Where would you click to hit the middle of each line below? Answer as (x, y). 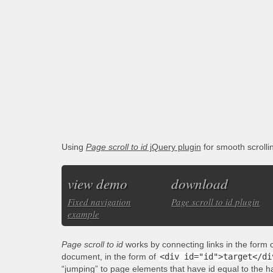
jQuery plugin (174, 147)
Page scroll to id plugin (216, 202)
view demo (97, 183)
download (200, 183)
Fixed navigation (99, 202)
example (83, 214)
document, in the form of (110, 257)
